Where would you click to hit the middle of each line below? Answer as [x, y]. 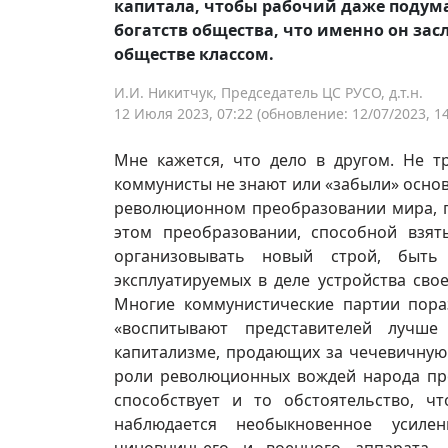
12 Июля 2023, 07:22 [183, 113]
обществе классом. [194, 54]
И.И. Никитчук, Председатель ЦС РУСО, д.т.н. [268, 92]
